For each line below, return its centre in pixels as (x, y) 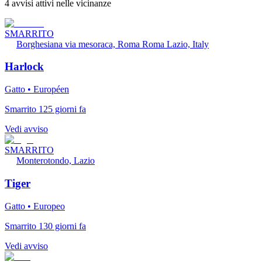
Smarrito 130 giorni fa (45, 226)
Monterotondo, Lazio (56, 161)
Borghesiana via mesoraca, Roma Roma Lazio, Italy (113, 44)
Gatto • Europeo (35, 206)
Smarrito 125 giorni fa (45, 109)
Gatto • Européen (37, 89)
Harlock (24, 67)
